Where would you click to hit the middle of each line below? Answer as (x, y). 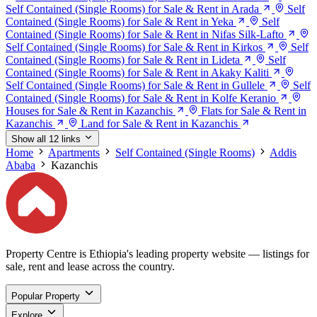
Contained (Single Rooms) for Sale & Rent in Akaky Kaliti (137, 72)
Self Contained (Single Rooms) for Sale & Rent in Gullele (135, 85)
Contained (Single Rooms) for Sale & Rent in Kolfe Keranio (141, 98)
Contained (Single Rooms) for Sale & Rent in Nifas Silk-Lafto (145, 34)
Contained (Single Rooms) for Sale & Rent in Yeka (120, 21)
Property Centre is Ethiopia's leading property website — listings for (157, 254)
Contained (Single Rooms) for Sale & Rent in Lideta (123, 59)
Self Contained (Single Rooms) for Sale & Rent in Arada (132, 8)
